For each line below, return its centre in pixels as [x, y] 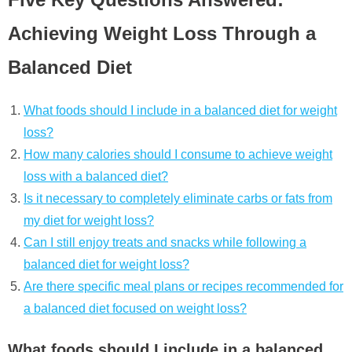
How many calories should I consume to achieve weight [178, 154]
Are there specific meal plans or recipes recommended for [183, 286]
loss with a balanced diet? [96, 176]
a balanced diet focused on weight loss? [135, 308]
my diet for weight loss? [89, 220]
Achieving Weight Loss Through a [162, 34]
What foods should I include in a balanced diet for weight [180, 110]
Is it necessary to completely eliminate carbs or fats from [178, 198]
